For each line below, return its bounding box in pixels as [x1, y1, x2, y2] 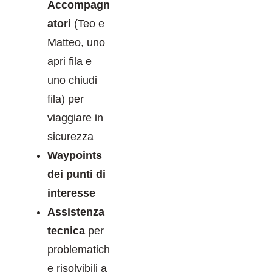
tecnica [47, 224, 85, 237]
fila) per [47, 92, 84, 105]
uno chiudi [47, 73, 97, 86]
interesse [47, 186, 95, 199]
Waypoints [47, 149, 102, 161]
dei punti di [47, 168, 106, 180]
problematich [47, 243, 110, 256]
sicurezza [47, 130, 93, 143]
